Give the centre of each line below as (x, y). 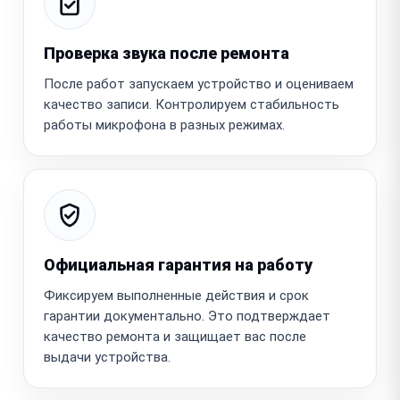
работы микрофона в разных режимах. (164, 125)
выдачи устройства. (107, 357)
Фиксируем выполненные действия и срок (176, 295)
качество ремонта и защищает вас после (175, 336)
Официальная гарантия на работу (178, 264)
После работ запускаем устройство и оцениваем (199, 83)
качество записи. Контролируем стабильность (192, 104)
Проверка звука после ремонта (167, 53)
